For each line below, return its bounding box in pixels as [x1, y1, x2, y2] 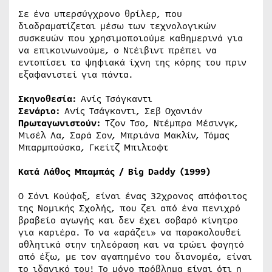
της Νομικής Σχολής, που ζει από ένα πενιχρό [18, 201, 240, 215]
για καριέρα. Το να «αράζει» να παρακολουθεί [18, 225, 241, 239]
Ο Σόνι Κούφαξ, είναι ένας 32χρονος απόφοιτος [18, 189, 247, 203]
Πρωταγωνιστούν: [18, 116, 101, 130]
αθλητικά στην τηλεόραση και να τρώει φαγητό [18, 237, 244, 251]
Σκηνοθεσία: [18, 92, 76, 106]
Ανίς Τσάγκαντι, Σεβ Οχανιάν [60, 104, 202, 118]
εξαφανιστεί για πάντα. [18, 67, 133, 81]
